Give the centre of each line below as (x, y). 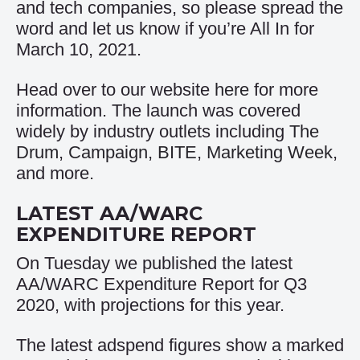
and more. (55, 173)
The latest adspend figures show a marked (180, 345)
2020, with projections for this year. (150, 305)
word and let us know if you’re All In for (165, 29)
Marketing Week (270, 152)
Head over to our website (115, 90)
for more (284, 90)
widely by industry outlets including (153, 131)
